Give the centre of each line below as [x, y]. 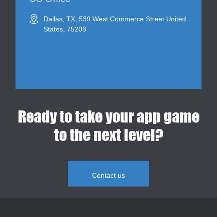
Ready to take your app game [108, 116]
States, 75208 [65, 29]
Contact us [108, 175]
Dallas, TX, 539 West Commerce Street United [115, 19]
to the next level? [108, 135]
